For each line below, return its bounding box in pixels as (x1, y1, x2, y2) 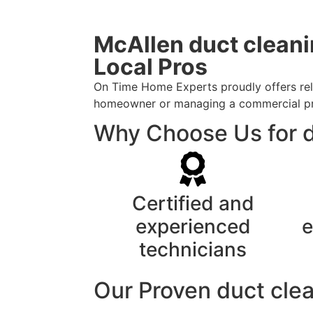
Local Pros (94, 53, 208, 81)
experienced (135, 214, 251, 238)
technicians (139, 237, 247, 261)
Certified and (131, 191, 254, 215)
